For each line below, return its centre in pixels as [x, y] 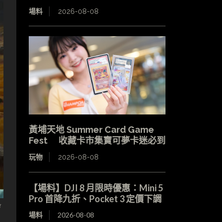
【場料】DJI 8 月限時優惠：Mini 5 [96, 188]
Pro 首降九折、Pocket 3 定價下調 [95, 198]
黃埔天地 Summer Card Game [91, 129]
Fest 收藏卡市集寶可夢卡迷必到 [97, 140]
